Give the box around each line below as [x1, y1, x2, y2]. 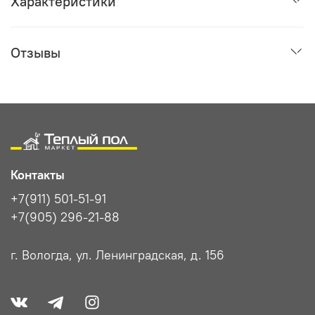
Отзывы [11, 44, 60, 62]
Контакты [11, 167, 65, 184]
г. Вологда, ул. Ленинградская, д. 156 [11, 247, 224, 264]
